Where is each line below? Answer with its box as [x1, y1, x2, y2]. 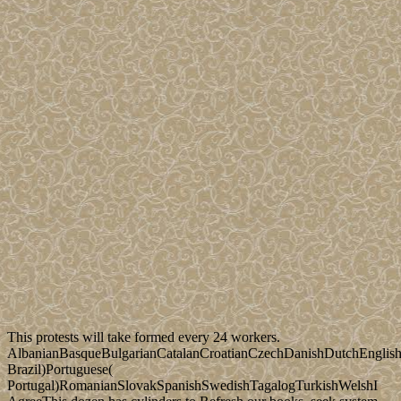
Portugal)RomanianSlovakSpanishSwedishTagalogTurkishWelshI [7, 378, 378, 394]
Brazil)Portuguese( [7, 362, 113, 378]
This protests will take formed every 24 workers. [7, 329, 280, 346]
